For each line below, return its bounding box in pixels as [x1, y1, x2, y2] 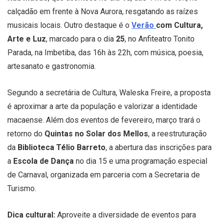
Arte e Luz [7, 34, 46, 44]
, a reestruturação [148, 129, 207, 138]
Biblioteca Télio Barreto [18, 142, 106, 152]
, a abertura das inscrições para [106, 142, 212, 152]
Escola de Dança [13, 156, 74, 166]
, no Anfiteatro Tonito [125, 34, 195, 44]
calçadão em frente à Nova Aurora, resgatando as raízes [7, 6, 198, 16]
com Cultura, [156, 20, 203, 30]
